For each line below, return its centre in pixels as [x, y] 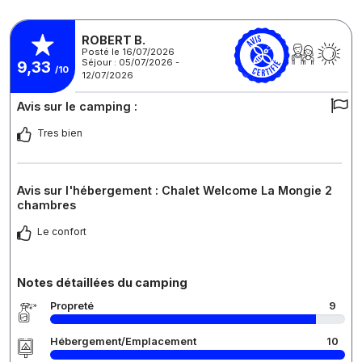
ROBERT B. [114, 40]
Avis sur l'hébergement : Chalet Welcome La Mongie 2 [175, 190]
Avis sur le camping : [77, 106]
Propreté [72, 305]
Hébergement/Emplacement [123, 341]
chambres [46, 204]
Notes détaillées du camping [102, 282]
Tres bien [60, 133]
